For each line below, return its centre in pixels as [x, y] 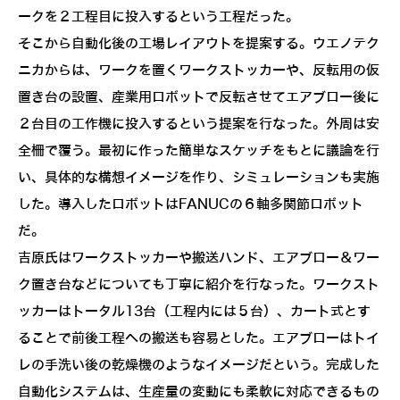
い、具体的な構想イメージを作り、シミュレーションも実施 [199, 178]
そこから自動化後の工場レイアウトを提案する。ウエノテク [199, 44]
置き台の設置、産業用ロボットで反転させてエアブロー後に [199, 98]
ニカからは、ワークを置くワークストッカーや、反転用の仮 [199, 71]
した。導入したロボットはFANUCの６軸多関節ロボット [191, 205]
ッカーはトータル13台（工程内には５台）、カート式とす [194, 312]
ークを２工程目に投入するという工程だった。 [158, 17]
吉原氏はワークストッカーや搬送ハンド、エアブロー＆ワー [199, 258]
